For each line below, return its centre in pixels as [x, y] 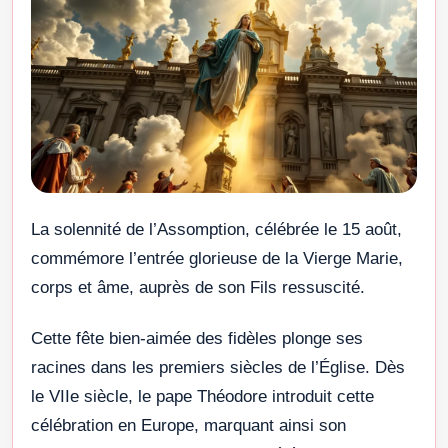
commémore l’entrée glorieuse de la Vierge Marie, [217, 259]
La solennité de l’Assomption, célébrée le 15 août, [216, 230]
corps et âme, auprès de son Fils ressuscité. [198, 288]
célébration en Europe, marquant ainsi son [188, 426]
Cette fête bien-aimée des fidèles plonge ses [197, 339]
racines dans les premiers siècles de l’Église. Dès [218, 368]
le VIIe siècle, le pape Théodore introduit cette [202, 397]
